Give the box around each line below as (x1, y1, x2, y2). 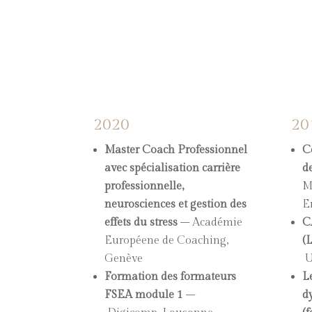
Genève (104, 251, 143, 265)
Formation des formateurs (104, 270, 237, 283)
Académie (192, 215, 243, 229)
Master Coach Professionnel (104, 143, 248, 157)
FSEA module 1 (104, 288, 184, 302)
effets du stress (104, 215, 178, 229)
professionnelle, (104, 179, 185, 193)
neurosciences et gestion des (104, 197, 247, 211)
